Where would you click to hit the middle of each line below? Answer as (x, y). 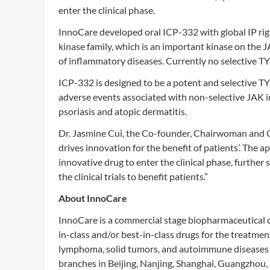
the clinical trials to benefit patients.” (133, 176)
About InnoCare (93, 198)
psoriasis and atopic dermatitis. (123, 111)
